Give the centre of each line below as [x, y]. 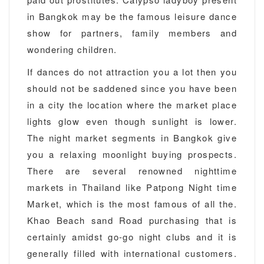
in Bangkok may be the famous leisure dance [132, 16]
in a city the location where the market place [132, 105]
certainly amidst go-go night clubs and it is [132, 237]
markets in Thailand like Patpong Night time [132, 187]
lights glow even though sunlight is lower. [132, 121]
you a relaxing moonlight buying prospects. [132, 154]
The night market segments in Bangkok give [132, 138]
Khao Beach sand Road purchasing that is [132, 220]
